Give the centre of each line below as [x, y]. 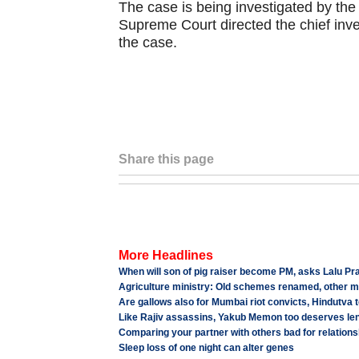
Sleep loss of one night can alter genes [206, 348]
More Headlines [165, 255]
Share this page [166, 159]
